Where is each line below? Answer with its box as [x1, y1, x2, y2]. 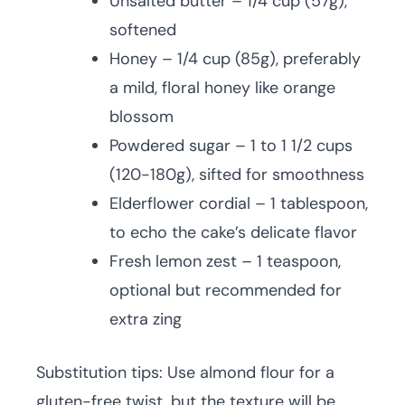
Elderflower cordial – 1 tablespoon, [109, 193, 368, 214]
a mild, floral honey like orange [109, 77, 335, 99]
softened [109, 19, 176, 41]
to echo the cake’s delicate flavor [109, 221, 357, 243]
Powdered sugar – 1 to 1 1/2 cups [109, 135, 353, 156]
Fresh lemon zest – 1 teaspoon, [109, 250, 341, 272]
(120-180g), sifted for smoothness [109, 164, 364, 185]
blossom [109, 106, 174, 127]
